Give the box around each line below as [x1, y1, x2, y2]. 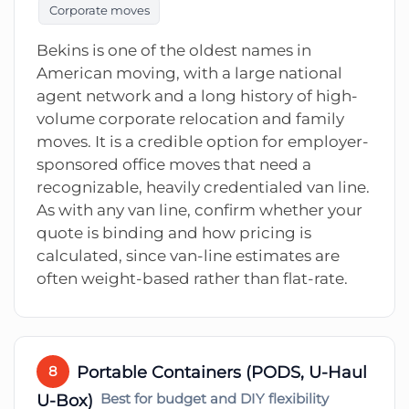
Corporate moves [48, 3, 150, 18]
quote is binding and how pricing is [37, 224, 311, 243]
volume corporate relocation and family [37, 110, 344, 129]
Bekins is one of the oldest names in [37, 41, 311, 60]
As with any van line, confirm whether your [37, 201, 362, 220]
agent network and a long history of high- [37, 87, 358, 106]
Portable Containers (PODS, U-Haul [77, 361, 367, 383]
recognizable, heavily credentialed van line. [37, 178, 370, 197]
